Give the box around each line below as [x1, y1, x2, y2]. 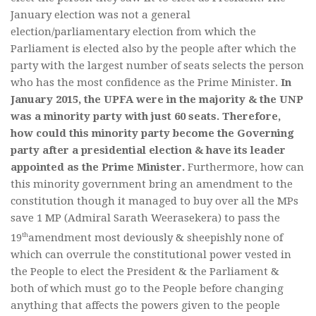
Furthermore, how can [185, 160, 304, 174]
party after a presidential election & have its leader [11, 143, 286, 157]
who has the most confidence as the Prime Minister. [11, 75, 281, 89]
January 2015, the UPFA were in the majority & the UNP [11, 92, 303, 106]
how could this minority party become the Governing [11, 126, 294, 140]
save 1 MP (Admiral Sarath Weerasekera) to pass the [11, 211, 280, 224]
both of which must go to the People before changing [11, 281, 284, 295]
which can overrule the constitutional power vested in [11, 248, 291, 261]
